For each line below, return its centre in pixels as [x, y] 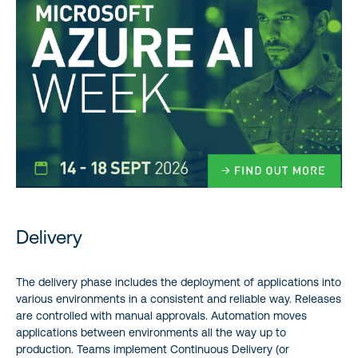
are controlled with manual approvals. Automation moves [161, 315]
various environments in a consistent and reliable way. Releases [179, 298]
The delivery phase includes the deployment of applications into [179, 282]
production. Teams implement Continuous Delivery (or [153, 349]
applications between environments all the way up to [151, 332]
